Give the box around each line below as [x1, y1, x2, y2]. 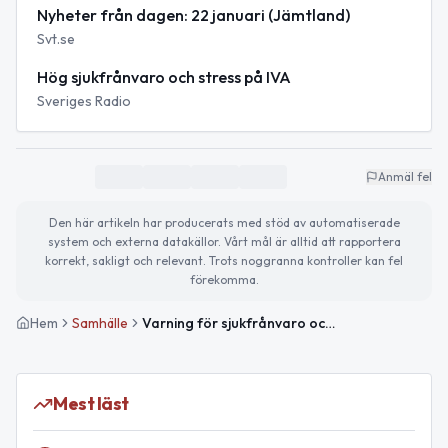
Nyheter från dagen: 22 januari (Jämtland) [37, 5, 350, 26]
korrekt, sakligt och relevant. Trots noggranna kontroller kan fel [45, 253, 403, 269]
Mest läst [53, 392, 129, 416]
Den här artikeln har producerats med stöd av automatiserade [48, 215, 400, 231]
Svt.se [37, 30, 75, 49]
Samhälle [72, 314, 128, 333]
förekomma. [189, 272, 259, 288]
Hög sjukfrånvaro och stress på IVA [37, 67, 291, 88]
